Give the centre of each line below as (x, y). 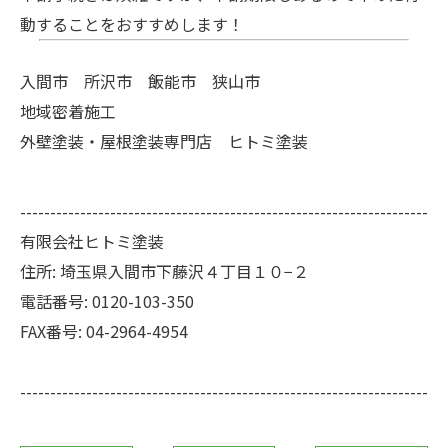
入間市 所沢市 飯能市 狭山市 (140, 81)
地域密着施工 (68, 111)
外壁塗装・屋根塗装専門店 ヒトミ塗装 (164, 141)
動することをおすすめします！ (132, 24)
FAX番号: (53, 331)
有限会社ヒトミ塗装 (92, 241)
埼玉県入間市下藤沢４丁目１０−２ (184, 271)
